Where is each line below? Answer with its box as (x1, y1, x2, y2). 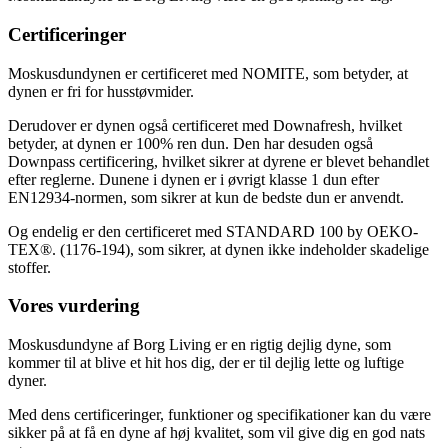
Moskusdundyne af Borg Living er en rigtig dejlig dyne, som (8, 336, 391, 353)
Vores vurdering (8, 295, 140, 317)
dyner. (8, 372, 47, 389)
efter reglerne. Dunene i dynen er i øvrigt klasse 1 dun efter (8, 170, 379, 188)
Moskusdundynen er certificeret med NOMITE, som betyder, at (8, 64, 408, 82)
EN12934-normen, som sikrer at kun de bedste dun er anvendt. (8, 188, 404, 206)
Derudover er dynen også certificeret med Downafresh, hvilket (8, 116, 402, 134)
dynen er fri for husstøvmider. (8, 82, 194, 100)
